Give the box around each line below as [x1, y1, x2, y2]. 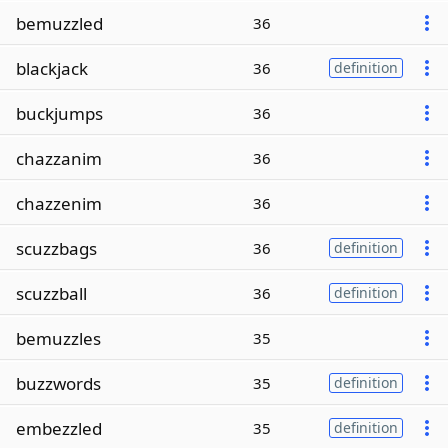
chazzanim [16, 146, 102, 170]
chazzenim [16, 191, 102, 215]
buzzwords [16, 371, 101, 395]
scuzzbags [16, 236, 97, 260]
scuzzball [16, 281, 87, 305]
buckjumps [16, 101, 103, 125]
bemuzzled [16, 11, 103, 35]
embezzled [16, 416, 102, 440]
